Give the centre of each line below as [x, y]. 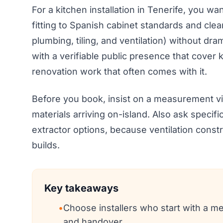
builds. [46, 145]
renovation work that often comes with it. [119, 71]
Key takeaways [81, 188]
